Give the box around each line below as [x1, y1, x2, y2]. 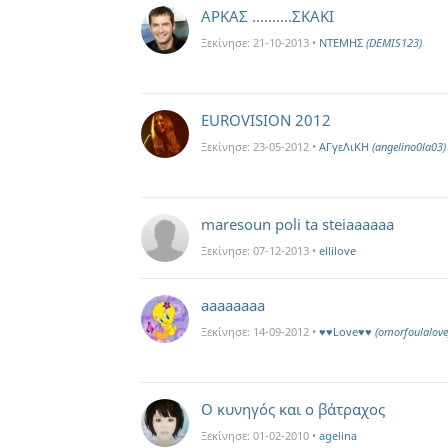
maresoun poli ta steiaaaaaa [201, 214, 394, 234]
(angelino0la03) [372, 139, 446, 154]
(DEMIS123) [366, 35, 422, 50]
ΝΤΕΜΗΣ [319, 35, 366, 50]
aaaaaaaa [201, 295, 265, 315]
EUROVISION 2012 [201, 110, 331, 130]
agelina [319, 428, 357, 443]
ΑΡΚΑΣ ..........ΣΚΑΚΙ [201, 6, 334, 26]
